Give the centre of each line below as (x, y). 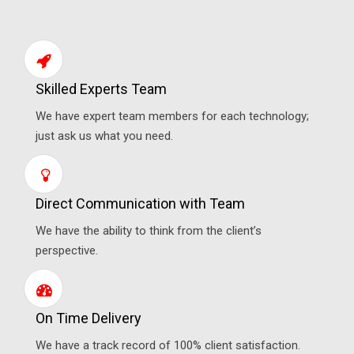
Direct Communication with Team (140, 203)
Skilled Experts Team (101, 89)
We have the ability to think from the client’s (149, 231)
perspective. (67, 250)
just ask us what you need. (104, 136)
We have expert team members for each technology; (172, 116)
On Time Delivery (88, 318)
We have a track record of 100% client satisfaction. (168, 345)
